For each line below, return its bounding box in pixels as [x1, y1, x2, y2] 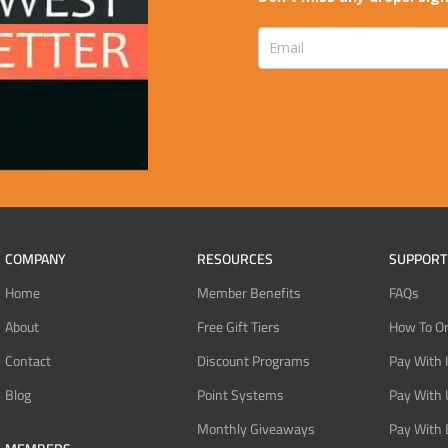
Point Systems [196, 381, 284, 408]
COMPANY [4, 245, 66, 272]
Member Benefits [196, 279, 301, 306]
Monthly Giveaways [196, 415, 315, 442]
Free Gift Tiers [196, 313, 280, 340]
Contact [4, 347, 51, 374]
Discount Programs [196, 347, 310, 374]
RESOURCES [196, 245, 273, 272]
